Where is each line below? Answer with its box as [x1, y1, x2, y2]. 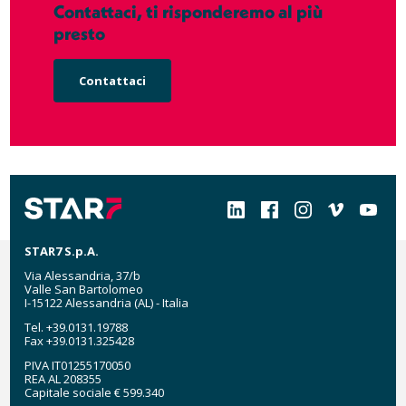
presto [53, 21, 106, 45]
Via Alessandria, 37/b [24, 266, 141, 284]
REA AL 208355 [24, 370, 102, 387]
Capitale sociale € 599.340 [24, 383, 165, 401]
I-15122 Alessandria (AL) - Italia [24, 294, 189, 311]
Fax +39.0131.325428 [24, 332, 135, 349]
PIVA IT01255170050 [24, 356, 131, 373]
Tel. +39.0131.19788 [24, 318, 129, 335]
